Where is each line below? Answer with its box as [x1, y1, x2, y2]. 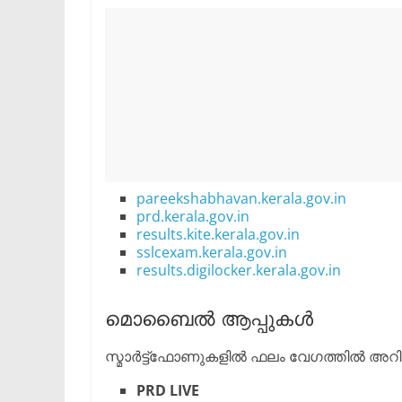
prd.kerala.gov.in [136, 206, 249, 226]
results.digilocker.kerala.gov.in [136, 260, 341, 280]
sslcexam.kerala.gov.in [136, 242, 287, 262]
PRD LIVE [136, 380, 199, 400]
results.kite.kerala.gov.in [136, 224, 300, 244]
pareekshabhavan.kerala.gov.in [136, 188, 346, 208]
